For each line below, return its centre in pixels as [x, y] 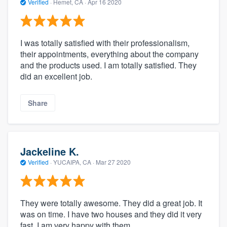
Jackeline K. [50, 152]
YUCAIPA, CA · [74, 162]
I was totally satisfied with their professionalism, [105, 43]
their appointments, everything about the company [109, 54]
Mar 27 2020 [113, 162]
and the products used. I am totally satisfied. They [108, 65]
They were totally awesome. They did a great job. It [111, 203]
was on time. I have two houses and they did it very [111, 214]
